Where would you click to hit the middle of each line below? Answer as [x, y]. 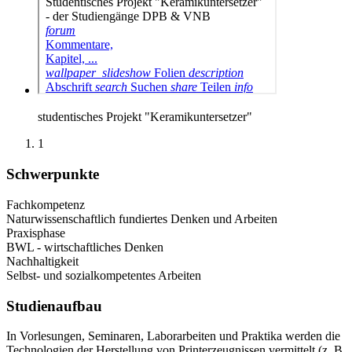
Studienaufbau [54, 306]
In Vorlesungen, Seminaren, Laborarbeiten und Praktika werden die [173, 336]
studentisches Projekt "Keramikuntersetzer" [145, 117]
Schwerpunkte [53, 174]
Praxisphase [36, 233]
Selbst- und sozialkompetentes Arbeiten [104, 275]
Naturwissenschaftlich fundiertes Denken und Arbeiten [142, 218]
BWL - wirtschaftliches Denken [85, 247]
